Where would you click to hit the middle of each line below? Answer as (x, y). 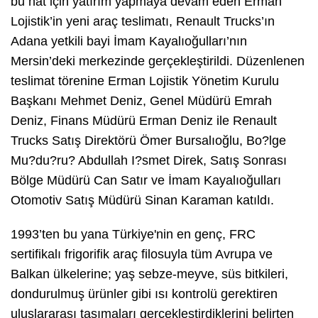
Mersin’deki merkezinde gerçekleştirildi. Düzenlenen (158, 61)
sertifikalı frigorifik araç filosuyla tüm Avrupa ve (142, 254)
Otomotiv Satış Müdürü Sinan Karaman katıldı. (142, 201)
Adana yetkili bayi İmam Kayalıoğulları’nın (129, 42)
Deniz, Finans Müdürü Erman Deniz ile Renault (144, 121)
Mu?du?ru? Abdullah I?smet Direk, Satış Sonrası (149, 161)
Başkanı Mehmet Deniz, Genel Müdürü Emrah (141, 101)
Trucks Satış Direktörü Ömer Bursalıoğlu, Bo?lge (148, 141)
